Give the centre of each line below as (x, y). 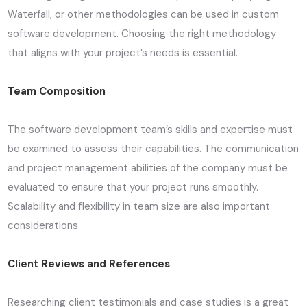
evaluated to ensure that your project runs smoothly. (133, 187)
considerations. (44, 226)
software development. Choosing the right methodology (142, 34)
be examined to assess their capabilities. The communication (153, 149)
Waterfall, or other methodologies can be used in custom (144, 15)
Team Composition (57, 91)
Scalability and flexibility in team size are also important (139, 207)
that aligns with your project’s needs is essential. (123, 53)
